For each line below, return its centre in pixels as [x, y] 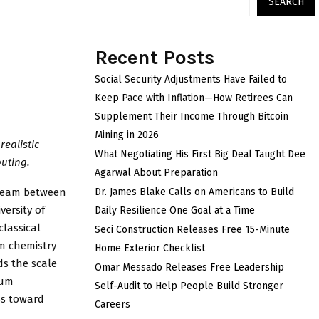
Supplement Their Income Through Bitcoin [192, 116]
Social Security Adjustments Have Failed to [191, 79]
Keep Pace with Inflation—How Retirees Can [194, 98]
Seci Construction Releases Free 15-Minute [192, 230]
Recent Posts [155, 57]
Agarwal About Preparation [156, 173]
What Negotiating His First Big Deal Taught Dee [200, 154]
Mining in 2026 [127, 135]
